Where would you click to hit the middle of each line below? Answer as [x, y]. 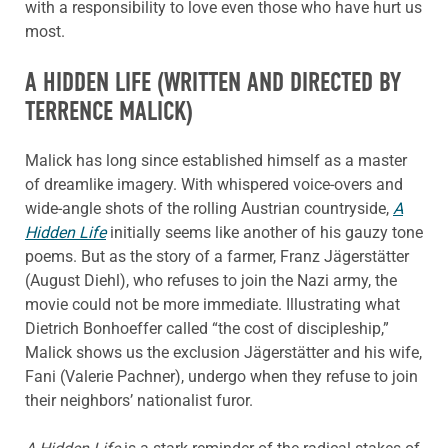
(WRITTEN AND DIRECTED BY [276, 83]
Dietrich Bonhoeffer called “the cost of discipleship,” [207, 328]
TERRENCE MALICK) [109, 112]
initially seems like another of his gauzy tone [264, 232]
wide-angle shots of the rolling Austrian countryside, [209, 208]
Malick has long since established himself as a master [216, 160]
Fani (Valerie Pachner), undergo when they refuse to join [221, 376]
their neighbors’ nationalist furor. [139, 400]
